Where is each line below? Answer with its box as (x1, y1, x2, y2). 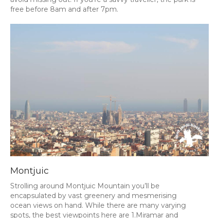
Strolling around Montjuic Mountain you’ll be (10, 182, 160, 190)
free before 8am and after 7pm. (10, 5, 118, 14)
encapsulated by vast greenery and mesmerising (10, 191, 177, 200)
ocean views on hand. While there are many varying (10, 201, 186, 210)
